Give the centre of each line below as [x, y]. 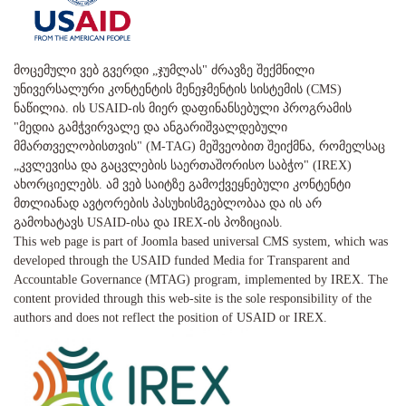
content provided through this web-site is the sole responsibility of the [193, 299]
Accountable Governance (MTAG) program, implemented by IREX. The [201, 280]
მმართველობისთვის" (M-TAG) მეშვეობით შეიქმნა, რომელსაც [199, 147]
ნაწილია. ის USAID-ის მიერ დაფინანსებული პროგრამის [183, 109]
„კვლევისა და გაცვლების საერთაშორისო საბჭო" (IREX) [183, 166]
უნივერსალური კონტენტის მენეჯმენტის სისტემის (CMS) [178, 90]
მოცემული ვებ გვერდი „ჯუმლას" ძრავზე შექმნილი [164, 71]
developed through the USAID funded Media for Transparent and [182, 261]
